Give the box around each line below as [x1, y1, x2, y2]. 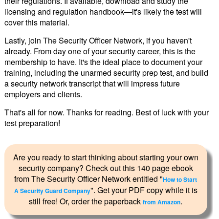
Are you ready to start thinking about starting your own [13, 152, 198, 163]
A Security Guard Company [14, 186, 90, 196]
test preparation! [4, 117, 60, 129]
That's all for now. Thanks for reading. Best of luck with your [4, 107, 209, 118]
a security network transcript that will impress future [4, 78, 180, 89]
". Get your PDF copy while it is [90, 184, 197, 196]
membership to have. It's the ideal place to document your [4, 56, 202, 68]
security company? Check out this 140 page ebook [18, 162, 193, 174]
